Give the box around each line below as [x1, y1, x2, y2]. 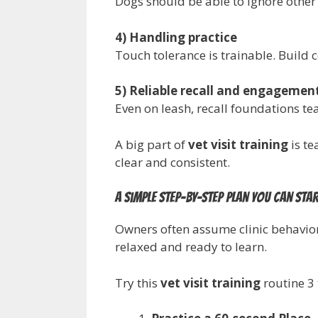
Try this [115, 274, 160, 291]
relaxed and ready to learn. [115, 238, 267, 256]
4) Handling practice [115, 28, 237, 45]
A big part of [115, 136, 188, 153]
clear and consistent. [115, 153, 230, 170]
